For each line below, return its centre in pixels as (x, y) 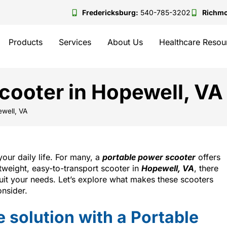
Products (26, 42)
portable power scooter (149, 157)
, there (206, 168)
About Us (125, 42)
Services (75, 42)
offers (208, 157)
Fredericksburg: (110, 12)
